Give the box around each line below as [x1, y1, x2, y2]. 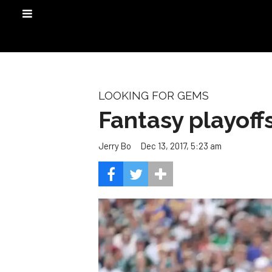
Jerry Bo [98, 140, 131, 152]
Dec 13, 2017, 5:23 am [141, 140, 222, 151]
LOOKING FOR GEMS [98, 89, 209, 102]
